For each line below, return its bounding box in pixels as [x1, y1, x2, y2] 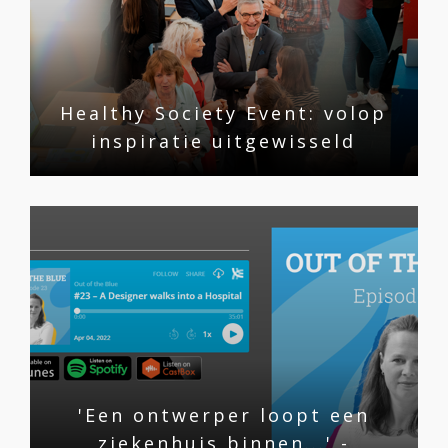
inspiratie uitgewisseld [91, 128, 357, 153]
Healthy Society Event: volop [60, 100, 388, 125]
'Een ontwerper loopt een [77, 402, 370, 427]
